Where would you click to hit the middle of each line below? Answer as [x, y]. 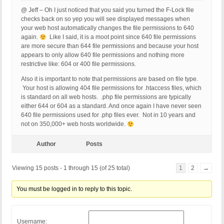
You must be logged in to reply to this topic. [74, 189]
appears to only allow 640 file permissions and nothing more [103, 55]
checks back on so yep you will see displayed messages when [105, 19]
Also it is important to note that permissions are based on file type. [109, 79]
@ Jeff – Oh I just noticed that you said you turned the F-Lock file [107, 10]
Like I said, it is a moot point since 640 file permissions [121, 37]
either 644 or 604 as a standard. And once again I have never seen [111, 106]
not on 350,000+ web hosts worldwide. [74, 124]
